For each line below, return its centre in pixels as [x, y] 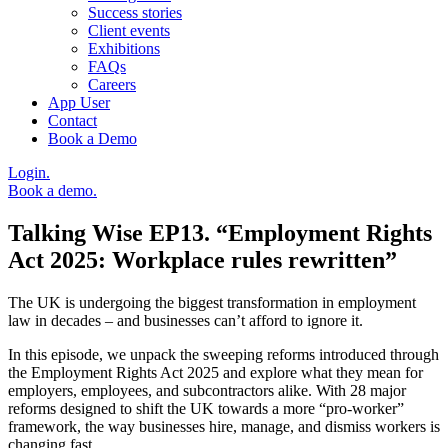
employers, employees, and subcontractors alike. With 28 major [207, 390]
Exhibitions [124, 48]
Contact [72, 120]
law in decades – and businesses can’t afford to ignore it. [185, 320]
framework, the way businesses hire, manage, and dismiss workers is [224, 426]
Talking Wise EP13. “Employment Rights [220, 232]
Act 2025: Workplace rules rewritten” [202, 259]
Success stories [135, 12]
